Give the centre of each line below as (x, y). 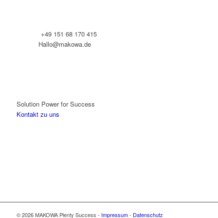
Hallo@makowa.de (64, 44)
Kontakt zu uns (38, 114)
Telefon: (28, 34)
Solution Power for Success (55, 104)
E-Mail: (27, 44)
